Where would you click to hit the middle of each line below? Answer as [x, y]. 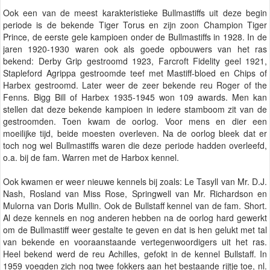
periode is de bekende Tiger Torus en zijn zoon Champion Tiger [135, 25]
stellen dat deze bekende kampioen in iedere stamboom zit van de [135, 109]
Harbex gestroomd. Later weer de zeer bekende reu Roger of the [135, 85]
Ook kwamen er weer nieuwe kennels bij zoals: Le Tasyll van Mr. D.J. [135, 182]
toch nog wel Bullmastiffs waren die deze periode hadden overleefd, [135, 146]
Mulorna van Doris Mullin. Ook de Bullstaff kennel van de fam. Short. [135, 206]
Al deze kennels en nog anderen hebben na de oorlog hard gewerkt [135, 218]
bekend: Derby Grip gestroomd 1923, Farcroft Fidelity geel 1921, [135, 61]
